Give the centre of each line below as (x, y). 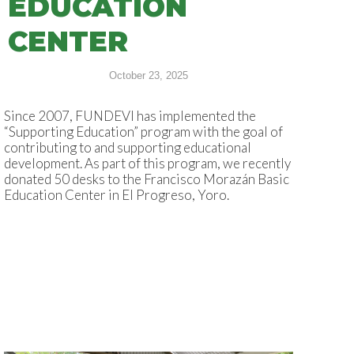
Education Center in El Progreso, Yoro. (117, 195)
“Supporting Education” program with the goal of (143, 132)
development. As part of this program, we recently (147, 164)
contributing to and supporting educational (128, 148)
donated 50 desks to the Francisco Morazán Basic (147, 179)
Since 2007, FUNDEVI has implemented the (130, 116)
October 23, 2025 (149, 76)
